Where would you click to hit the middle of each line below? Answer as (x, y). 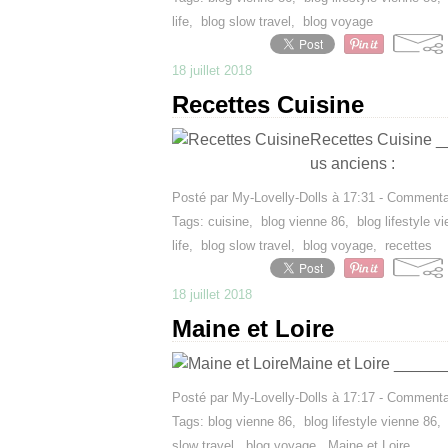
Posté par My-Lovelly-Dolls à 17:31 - (279, 197)
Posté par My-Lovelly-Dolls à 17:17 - (279, 397)
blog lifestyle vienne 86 (370, 421)
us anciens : (352, 163)
